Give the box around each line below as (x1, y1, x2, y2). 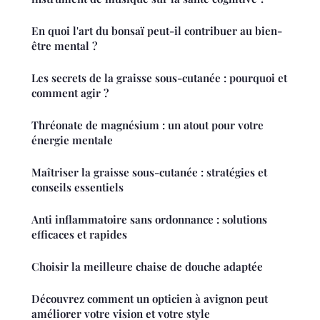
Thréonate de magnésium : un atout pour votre (31, 118, 264, 133)
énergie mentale (31, 133, 113, 148)
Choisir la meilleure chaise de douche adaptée (31, 259, 263, 274)
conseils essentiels (31, 180, 124, 195)
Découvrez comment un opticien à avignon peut (31, 291, 268, 306)
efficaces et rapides (31, 227, 127, 242)
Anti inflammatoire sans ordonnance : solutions (31, 212, 267, 227)
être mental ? (31, 39, 97, 54)
